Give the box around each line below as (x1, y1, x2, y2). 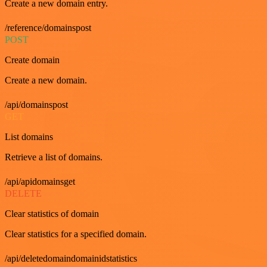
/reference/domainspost (5, 23, 91, 33)
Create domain (5, 55, 60, 65)
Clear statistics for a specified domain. (5, 229, 147, 239)
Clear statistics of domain (5, 209, 99, 219)
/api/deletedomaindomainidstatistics (5, 253, 137, 263)
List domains (5, 132, 53, 142)
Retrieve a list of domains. (5, 152, 103, 162)
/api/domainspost (5, 100, 68, 110)
